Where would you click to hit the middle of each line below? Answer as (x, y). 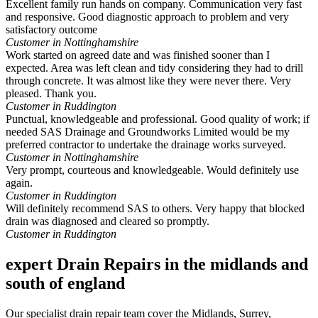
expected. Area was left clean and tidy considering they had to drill (154, 68)
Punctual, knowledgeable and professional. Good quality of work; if (158, 119)
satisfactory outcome (51, 30)
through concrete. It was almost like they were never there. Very (148, 81)
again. (19, 183)
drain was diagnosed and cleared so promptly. (108, 221)
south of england (65, 284)
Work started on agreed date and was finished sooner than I (138, 55)
